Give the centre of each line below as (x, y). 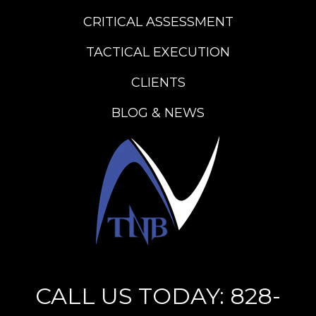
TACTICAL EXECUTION (158, 52)
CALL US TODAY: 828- (158, 296)
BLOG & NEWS (158, 113)
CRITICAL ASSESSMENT (158, 22)
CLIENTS (158, 83)
